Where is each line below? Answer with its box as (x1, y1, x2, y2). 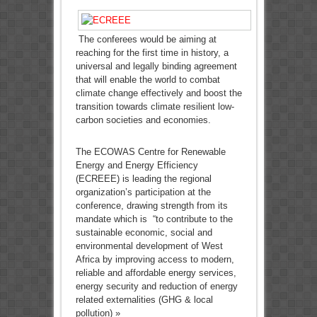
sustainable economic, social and (75, 227, 212, 238)
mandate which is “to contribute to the (75, 214, 233, 225)
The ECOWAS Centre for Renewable (75, 146, 226, 158)
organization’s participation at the (75, 187, 211, 198)
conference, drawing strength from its (75, 200, 228, 212)
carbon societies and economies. (75, 115, 211, 126)
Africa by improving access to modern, (75, 254, 234, 265)
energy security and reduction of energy (75, 281, 238, 292)
